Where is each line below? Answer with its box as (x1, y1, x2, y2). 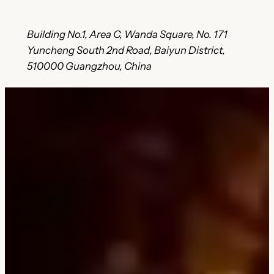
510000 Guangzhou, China (26, 59, 152, 72)
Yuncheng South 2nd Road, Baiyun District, (26, 43, 225, 56)
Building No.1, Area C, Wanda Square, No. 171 (26, 28, 228, 40)
